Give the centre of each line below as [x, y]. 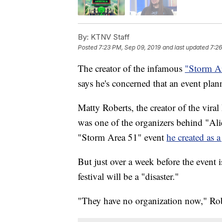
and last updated [186, 48]
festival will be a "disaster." [128, 176]
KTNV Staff [109, 37]
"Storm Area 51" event [122, 137]
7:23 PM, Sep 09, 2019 [130, 48]
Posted [88, 48]
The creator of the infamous [131, 68]
